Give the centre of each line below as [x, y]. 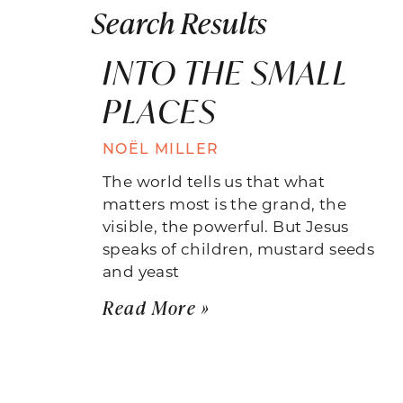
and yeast [141, 270]
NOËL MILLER [161, 148]
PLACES [160, 111]
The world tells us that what [214, 180]
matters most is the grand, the [224, 203]
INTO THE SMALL [225, 72]
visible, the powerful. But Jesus [226, 225]
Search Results [180, 22]
